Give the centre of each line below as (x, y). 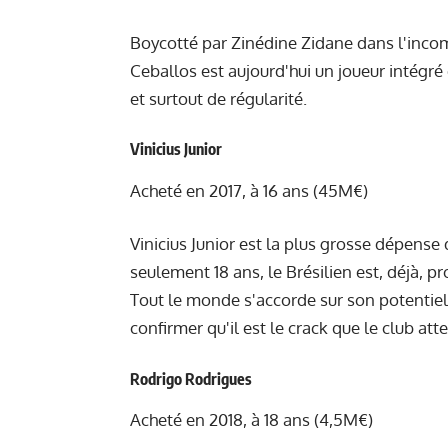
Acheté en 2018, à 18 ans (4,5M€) (251, 419)
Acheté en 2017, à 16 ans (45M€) (249, 190)
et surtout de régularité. (218, 98)
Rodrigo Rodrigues (191, 378)
